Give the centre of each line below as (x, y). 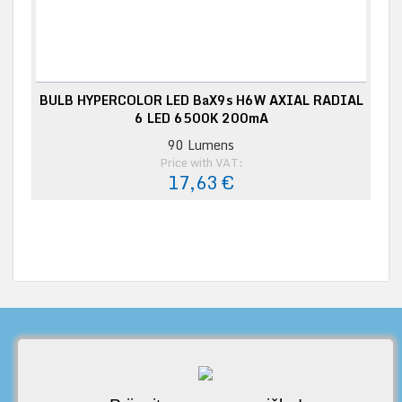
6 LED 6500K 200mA (201, 118)
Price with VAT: (201, 162)
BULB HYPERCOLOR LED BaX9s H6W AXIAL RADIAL (201, 100)
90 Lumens (201, 144)
